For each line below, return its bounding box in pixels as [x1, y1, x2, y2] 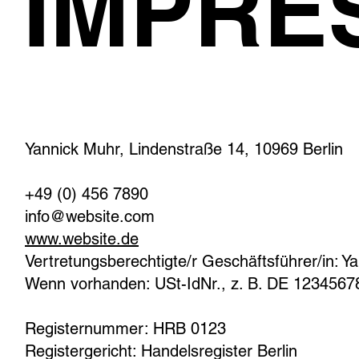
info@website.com [25, 207, 155, 226]
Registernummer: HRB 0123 [25, 319, 226, 338]
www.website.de [25, 229, 139, 248]
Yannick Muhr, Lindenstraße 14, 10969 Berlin [25, 139, 348, 159]
